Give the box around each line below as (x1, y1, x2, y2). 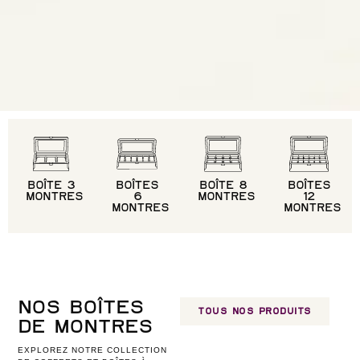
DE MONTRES (18, 317, 153, 337)
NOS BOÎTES (18, 297, 145, 317)
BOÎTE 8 (199, 179, 247, 191)
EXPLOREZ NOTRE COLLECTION (18, 346, 168, 355)
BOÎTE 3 (27, 179, 75, 191)
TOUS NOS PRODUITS (198, 307, 312, 317)
